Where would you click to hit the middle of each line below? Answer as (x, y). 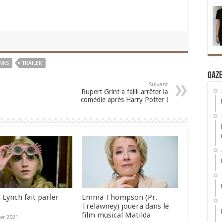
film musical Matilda (116, 215)
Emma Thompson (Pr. (119, 197)
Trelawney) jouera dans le (125, 206)
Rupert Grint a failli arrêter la (125, 92)
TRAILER (32, 63)
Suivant (158, 85)
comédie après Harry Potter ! (124, 100)
